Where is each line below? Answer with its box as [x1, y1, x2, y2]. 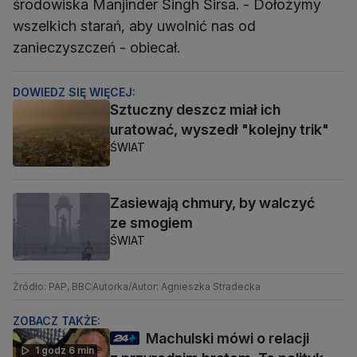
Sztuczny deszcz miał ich [110, 101, 280, 119]
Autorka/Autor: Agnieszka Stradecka [92, 280, 261, 292]
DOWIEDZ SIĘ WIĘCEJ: [13, 85, 135, 100]
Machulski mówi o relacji [146, 329, 309, 347]
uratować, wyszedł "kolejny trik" [110, 121, 329, 139]
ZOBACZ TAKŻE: [13, 313, 100, 328]
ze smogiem [110, 214, 193, 232]
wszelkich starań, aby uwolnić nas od [13, 18, 256, 35]
